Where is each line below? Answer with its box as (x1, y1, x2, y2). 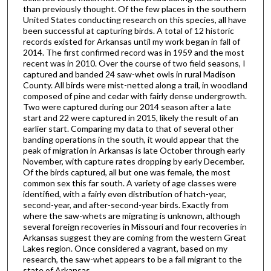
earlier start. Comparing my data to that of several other (22, 123, 233, 134)
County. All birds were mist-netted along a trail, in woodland (22, 80, 247, 91)
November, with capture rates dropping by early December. (22, 156, 244, 167)
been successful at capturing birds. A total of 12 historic (22, 25, 234, 36)
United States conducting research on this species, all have (22, 15, 246, 25)
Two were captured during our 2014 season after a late (22, 102, 231, 113)
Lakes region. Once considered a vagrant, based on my (22, 243, 227, 254)
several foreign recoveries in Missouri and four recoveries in (22, 221, 247, 232)
